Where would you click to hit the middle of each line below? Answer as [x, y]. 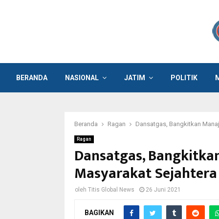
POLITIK [184, 78]
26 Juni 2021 [163, 190]
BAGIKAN [99, 212]
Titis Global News [111, 190]
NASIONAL [82, 78]
